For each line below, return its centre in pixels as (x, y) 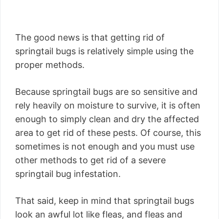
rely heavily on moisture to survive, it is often (108, 106)
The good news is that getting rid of (90, 38)
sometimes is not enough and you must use (105, 147)
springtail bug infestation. (68, 174)
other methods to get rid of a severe (90, 160)
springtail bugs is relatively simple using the (104, 51)
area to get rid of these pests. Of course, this (108, 133)
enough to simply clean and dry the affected (107, 119)
